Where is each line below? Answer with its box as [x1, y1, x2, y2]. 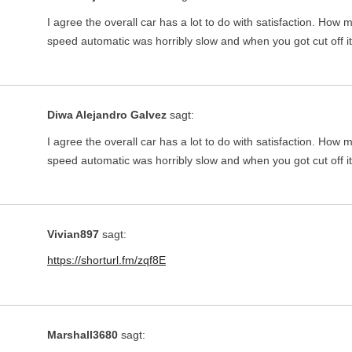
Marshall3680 [47, 328, 118, 341]
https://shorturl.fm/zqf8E [47, 254, 166, 267]
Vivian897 [47, 228, 99, 241]
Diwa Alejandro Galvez [47, 108, 167, 122]
